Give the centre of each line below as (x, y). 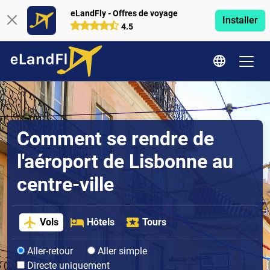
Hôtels (100, 222)
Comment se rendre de (115, 139)
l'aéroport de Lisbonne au (125, 162)
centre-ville (65, 184)
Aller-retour (49, 251)
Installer (240, 20)
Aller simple (121, 251)
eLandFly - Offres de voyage (124, 13)
